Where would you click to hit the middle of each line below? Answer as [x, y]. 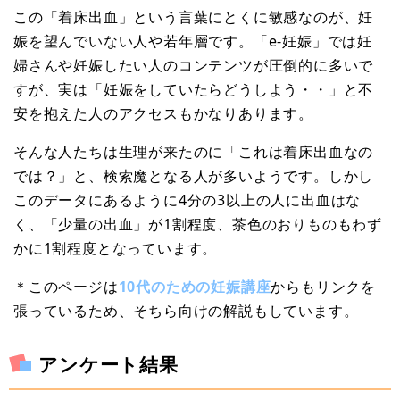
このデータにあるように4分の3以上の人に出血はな [187, 200]
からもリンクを [324, 287]
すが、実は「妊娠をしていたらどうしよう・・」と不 [194, 90]
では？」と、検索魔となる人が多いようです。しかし [194, 176]
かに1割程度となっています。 [116, 249]
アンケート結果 [108, 365]
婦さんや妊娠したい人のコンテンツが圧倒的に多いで [194, 66]
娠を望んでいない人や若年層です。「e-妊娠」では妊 [193, 42]
